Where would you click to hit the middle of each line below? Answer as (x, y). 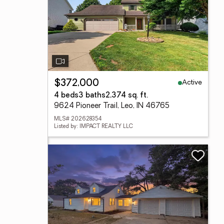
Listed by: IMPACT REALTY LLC (93, 127)
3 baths (92, 96)
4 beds (66, 96)
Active (192, 82)
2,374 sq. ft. (127, 96)
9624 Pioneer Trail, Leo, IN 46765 (112, 106)
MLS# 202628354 (78, 119)
